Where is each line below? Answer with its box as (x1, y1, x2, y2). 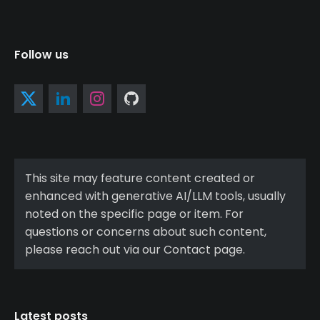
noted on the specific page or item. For (25, 205, 244, 222)
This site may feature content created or (25, 169, 255, 186)
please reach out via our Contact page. (25, 241, 245, 258)
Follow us (14, 46, 69, 63)
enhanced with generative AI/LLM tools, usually (25, 187, 286, 204)
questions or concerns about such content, (25, 223, 266, 240)
